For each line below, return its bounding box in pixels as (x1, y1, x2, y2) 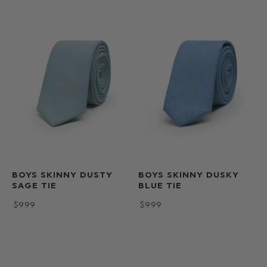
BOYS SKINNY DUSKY (138, 169, 239, 180)
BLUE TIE (138, 180, 182, 191)
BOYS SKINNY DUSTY (12, 169, 113, 180)
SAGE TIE (12, 180, 57, 191)
